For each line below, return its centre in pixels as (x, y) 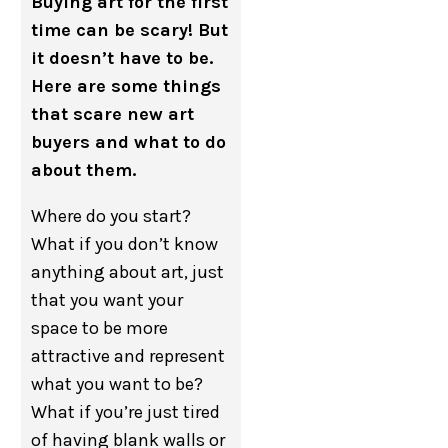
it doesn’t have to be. (122, 58)
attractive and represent (128, 356)
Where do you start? (111, 216)
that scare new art (113, 114)
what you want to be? (117, 384)
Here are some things (126, 86)
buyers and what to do (129, 142)
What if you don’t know (125, 244)
